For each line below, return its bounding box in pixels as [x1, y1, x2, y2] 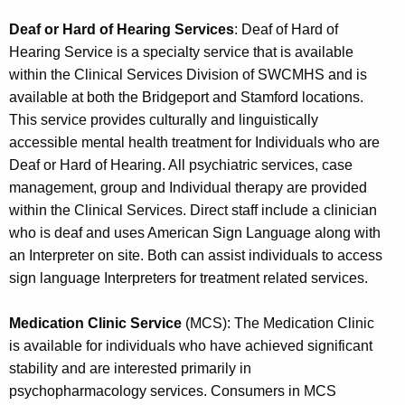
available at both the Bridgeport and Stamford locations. [9, 89, 363, 105]
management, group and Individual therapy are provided [9, 179, 367, 195]
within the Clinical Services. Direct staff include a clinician [9, 202, 377, 218]
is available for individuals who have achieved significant [9, 337, 372, 353]
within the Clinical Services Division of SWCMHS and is [9, 66, 367, 82]
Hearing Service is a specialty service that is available [9, 43, 353, 60]
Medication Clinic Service [9, 315, 182, 331]
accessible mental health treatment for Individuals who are [9, 134, 380, 150]
